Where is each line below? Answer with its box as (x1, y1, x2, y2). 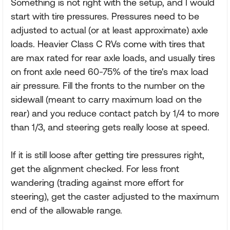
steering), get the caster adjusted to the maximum (11, 191, 219, 202)
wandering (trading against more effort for (11, 177, 184, 188)
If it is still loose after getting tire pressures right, (11, 149, 204, 160)
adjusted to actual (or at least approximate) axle (11, 25, 208, 35)
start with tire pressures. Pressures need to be (11, 11, 199, 22)
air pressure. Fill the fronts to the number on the (11, 80, 205, 91)
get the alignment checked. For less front (11, 163, 179, 174)
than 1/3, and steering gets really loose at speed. (11, 122, 209, 132)
